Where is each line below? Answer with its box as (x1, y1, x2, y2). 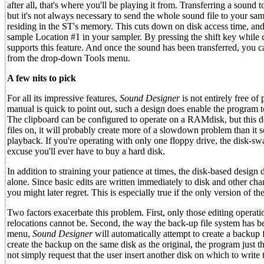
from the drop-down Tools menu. (7, 53, 130, 63)
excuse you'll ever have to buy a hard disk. (7, 146, 165, 156)
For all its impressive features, (7, 93, 120, 103)
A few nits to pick (7, 73, 76, 83)
